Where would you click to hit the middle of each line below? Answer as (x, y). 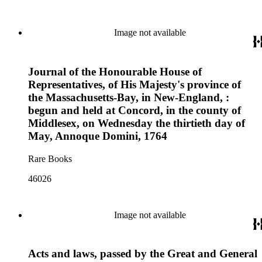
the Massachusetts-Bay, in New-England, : (129, 97)
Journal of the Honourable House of (115, 71)
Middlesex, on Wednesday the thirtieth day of (137, 123)
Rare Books (50, 158)
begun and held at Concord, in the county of (135, 110)
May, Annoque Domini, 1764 (98, 136)
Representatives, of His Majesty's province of (135, 84)
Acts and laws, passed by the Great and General (143, 254)
